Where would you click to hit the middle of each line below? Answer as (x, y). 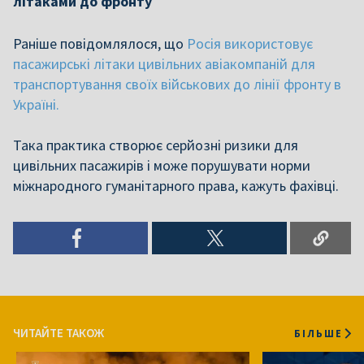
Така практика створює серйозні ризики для (156, 145)
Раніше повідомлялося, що (100, 43)
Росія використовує (250, 43)
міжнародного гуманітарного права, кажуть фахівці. (176, 186)
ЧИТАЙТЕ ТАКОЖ (58, 333)
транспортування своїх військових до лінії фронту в (177, 84)
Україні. (38, 104)
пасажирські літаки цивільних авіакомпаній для (164, 64)
